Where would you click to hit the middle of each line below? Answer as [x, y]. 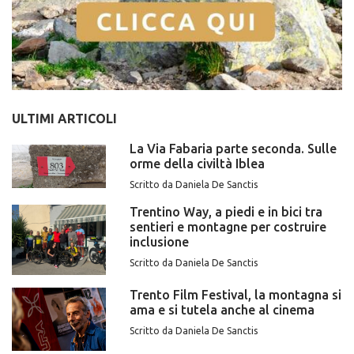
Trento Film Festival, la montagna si [236, 295]
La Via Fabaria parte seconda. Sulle [233, 148]
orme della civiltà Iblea [198, 163]
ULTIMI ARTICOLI [64, 118]
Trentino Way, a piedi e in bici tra [226, 211]
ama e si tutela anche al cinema [222, 310]
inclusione [160, 241]
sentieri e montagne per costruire [228, 226]
